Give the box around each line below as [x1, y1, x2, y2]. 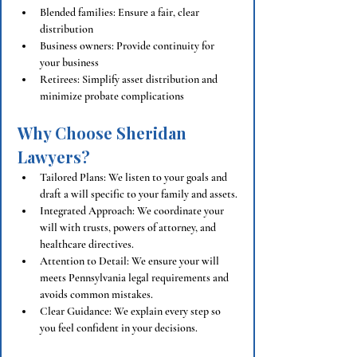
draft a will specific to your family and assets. [40, 187, 237, 201]
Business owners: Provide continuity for [40, 39, 217, 53]
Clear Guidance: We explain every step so [40, 304, 223, 318]
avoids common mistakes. [40, 288, 153, 301]
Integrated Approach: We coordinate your [40, 204, 226, 218]
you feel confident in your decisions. [40, 321, 198, 335]
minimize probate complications [40, 89, 184, 103]
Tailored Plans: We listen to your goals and [40, 171, 229, 184]
